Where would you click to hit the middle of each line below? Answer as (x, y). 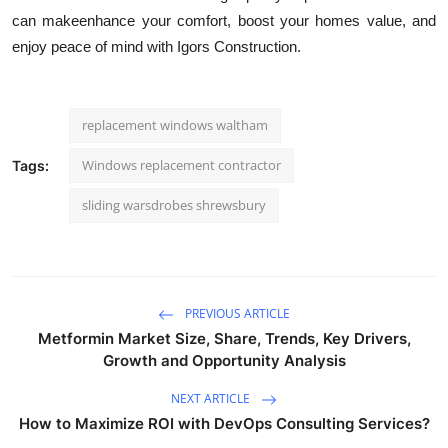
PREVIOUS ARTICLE (236, 314)
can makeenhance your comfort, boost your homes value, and (224, 21)
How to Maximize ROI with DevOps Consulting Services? (224, 424)
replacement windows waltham (175, 125)
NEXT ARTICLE (212, 399)
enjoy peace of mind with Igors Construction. (156, 47)
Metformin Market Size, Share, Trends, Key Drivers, (224, 339)
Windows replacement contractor (181, 165)
